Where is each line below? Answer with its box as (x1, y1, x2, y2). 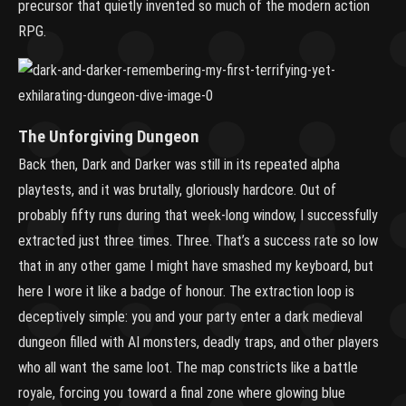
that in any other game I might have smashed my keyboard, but (18, 257, 373, 275)
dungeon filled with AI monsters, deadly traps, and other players (18, 333, 379, 351)
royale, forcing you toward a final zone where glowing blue (18, 384, 345, 401)
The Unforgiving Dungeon (18, 127, 199, 147)
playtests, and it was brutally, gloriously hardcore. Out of (18, 181, 336, 198)
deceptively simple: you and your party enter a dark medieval (18, 308, 362, 325)
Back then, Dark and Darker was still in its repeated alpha (18, 156, 340, 173)
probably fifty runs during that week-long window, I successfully (18, 207, 378, 224)
